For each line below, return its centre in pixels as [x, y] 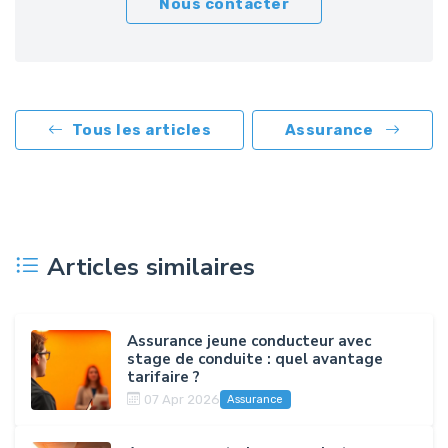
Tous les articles [141, 130]
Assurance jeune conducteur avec [249, 340]
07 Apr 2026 [182, 399]
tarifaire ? [163, 376]
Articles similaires [151, 267]
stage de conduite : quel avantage [255, 358]
